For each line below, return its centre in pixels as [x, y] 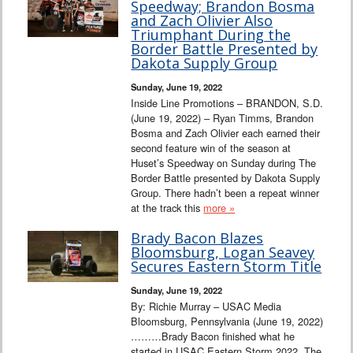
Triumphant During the [211, 35]
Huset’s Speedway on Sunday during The [224, 163]
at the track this [167, 208]
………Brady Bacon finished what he [213, 336]
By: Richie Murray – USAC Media [206, 307]
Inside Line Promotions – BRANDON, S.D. [227, 103]
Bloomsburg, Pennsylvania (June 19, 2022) [227, 321]
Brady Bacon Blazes [197, 238]
